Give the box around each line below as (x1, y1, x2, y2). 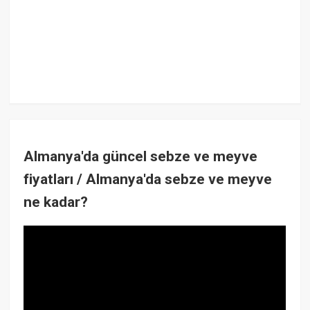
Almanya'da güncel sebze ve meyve (24, 147, 258, 165)
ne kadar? (24, 193, 89, 210)
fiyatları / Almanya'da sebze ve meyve (24, 170, 273, 188)
